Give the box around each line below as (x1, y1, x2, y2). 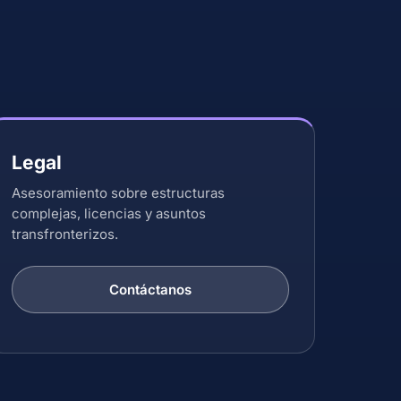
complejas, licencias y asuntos (12, 205, 206, 222)
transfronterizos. (12, 226, 118, 243)
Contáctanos (109, 281, 192, 298)
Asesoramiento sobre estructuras (12, 184, 225, 201)
